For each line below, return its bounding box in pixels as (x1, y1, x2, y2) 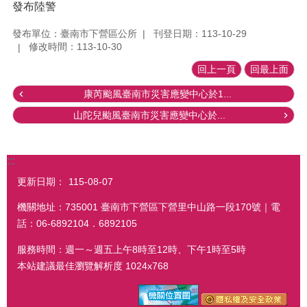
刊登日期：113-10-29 (153, 27, 247, 39)
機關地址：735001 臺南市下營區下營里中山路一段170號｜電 (17, 201, 280, 212)
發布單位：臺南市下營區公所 (12, 27, 137, 39)
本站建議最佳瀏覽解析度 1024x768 (17, 260, 169, 272)
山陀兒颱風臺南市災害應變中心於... (73, 110, 225, 121)
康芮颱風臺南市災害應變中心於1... (84, 88, 232, 100)
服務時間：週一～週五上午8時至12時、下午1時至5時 (17, 244, 246, 256)
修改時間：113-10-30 (29, 41, 122, 53)
